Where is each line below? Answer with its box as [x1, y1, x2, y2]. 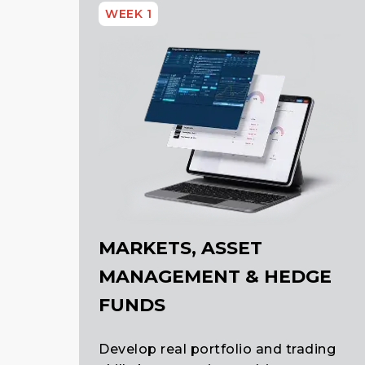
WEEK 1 [105, 7, 152, 22]
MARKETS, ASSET [99, 237, 262, 260]
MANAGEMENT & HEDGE [99, 266, 332, 288]
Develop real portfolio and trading [99, 341, 336, 358]
